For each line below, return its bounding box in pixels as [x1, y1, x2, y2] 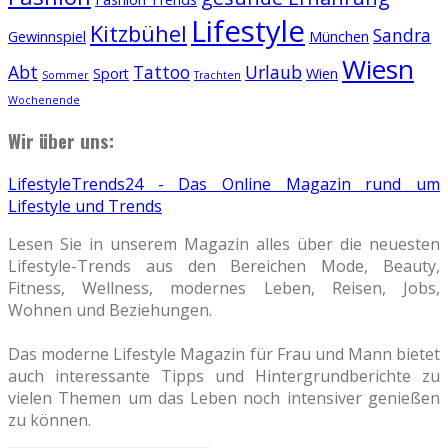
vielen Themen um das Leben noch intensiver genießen [8, 386, 440, 409]
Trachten [194, 67, 241, 82]
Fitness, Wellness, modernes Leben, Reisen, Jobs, [8, 276, 440, 299]
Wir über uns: [8, 127, 114, 155]
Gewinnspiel [8, 26, 86, 46]
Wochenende [8, 92, 80, 107]
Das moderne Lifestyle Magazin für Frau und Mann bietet [8, 342, 440, 365]
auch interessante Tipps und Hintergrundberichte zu [8, 364, 440, 387]
